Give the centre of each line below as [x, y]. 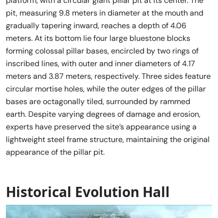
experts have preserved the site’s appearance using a [101, 127]
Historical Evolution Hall [88, 191]
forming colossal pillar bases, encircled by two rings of [102, 51]
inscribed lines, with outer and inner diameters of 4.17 [100, 63]
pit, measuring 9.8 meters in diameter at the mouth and [105, 13]
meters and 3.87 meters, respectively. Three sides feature [108, 76]
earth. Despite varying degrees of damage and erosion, [103, 114]
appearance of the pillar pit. [55, 152]
